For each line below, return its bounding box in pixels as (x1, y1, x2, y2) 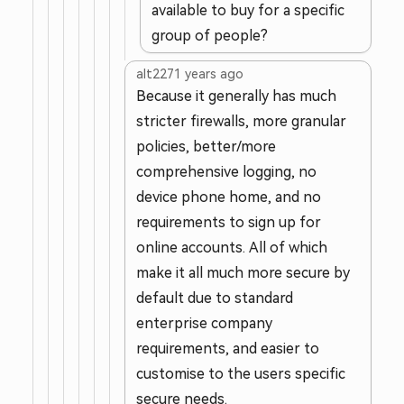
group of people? (151, 28, 268, 43)
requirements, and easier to (136, 341, 319, 356)
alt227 (136, 67, 174, 81)
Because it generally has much (136, 88, 336, 104)
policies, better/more (136, 139, 276, 154)
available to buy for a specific (151, 3, 344, 18)
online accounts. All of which (136, 240, 327, 255)
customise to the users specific (136, 366, 345, 381)
